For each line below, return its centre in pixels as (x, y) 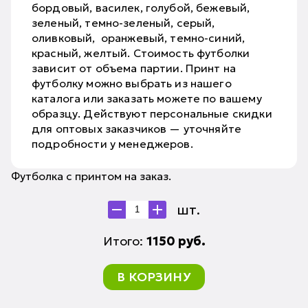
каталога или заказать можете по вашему (147, 98)
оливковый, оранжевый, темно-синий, (139, 37)
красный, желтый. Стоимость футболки (141, 53)
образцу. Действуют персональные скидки (152, 113)
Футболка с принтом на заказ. (91, 176)
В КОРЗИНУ (154, 276)
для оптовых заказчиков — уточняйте (137, 128)
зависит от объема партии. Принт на (134, 68)
